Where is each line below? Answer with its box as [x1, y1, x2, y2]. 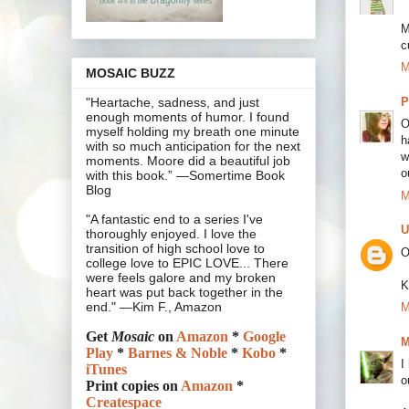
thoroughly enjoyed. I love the [86, 226, 257, 242]
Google [243, 329, 286, 345]
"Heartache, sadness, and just [86, 95, 259, 110]
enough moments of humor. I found [86, 110, 289, 125]
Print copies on [86, 378, 181, 394]
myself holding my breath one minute [86, 124, 299, 140]
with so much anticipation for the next [86, 139, 300, 154]
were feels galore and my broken [86, 270, 276, 286]
